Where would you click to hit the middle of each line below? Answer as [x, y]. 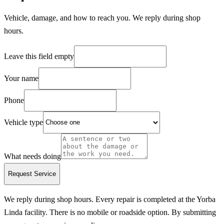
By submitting [193, 212]
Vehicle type [23, 122]
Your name [21, 78]
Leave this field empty [39, 56]
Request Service [32, 174]
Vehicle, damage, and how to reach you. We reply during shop [102, 17]
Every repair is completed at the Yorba [155, 199]
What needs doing [32, 156]
